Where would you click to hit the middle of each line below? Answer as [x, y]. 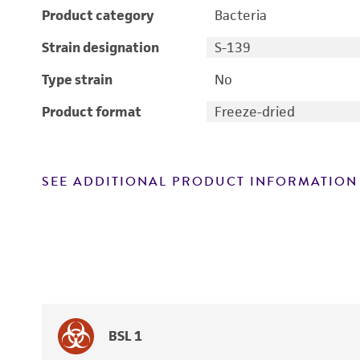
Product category [98, 15]
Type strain [77, 80]
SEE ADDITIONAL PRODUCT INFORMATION [200, 182]
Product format [92, 112]
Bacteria [240, 15]
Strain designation [100, 47]
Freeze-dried [254, 112]
